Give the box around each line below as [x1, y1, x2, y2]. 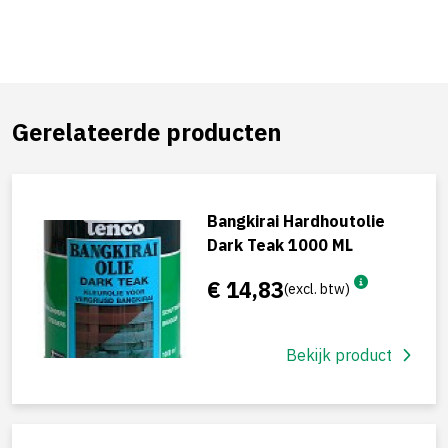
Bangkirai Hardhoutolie [206, 210, 385, 231]
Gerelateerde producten [12, 116, 281, 147]
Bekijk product [285, 345, 392, 366]
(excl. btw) [283, 279, 350, 298]
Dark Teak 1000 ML [206, 234, 353, 255]
